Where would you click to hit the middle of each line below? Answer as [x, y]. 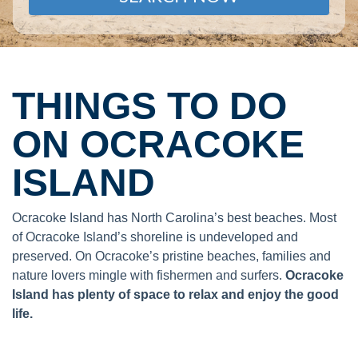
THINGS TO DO [149, 105]
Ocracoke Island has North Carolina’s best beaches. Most [174, 217]
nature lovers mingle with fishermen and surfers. [149, 275]
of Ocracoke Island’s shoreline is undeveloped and [155, 237]
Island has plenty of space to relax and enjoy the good [175, 294]
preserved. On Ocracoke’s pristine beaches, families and [171, 256]
